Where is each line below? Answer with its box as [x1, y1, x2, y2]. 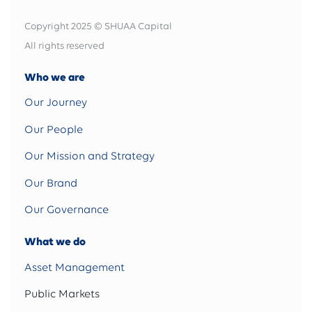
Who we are [24, 70, 85, 84]
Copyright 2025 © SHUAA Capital [24, 19, 172, 31]
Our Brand [24, 176, 77, 189]
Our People [24, 123, 83, 136]
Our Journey [24, 96, 87, 109]
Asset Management [24, 260, 125, 274]
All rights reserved [24, 39, 104, 51]
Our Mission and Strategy [24, 150, 155, 163]
